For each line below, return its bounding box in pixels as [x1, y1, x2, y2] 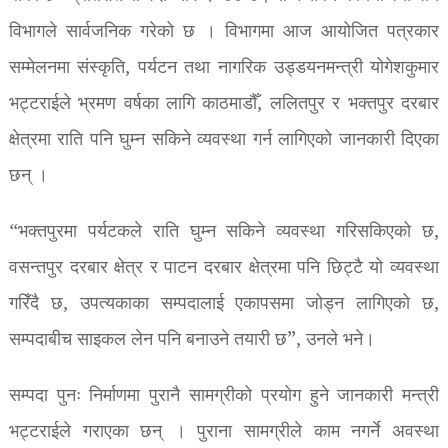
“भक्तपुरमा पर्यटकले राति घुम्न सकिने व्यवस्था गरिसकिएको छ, [8, 217, 440, 247]
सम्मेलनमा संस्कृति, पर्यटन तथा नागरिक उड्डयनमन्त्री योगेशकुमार [8, 53, 440, 83]
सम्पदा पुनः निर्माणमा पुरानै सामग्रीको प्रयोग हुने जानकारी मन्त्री [8, 381, 440, 411]
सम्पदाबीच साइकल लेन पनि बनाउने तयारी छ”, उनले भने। [8, 325, 375, 355]
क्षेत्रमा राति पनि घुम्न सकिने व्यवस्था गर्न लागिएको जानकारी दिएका [8, 125, 440, 155]
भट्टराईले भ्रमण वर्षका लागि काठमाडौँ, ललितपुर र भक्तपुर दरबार [8, 89, 440, 119]
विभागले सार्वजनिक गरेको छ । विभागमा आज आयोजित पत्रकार [8, 17, 440, 47]
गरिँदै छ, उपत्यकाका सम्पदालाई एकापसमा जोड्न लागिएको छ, [8, 289, 440, 319]
